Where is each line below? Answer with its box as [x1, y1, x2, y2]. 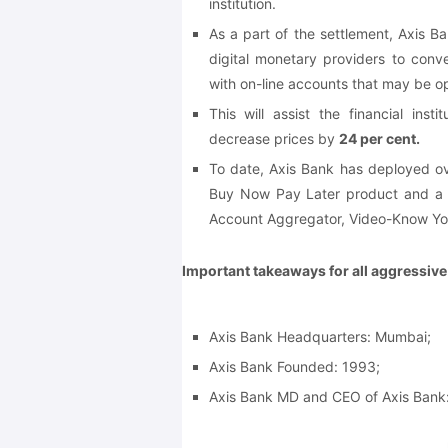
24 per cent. [338, 129, 420, 147]
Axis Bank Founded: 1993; [208, 357, 380, 375]
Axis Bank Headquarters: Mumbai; [208, 327, 431, 345]
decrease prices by [208, 129, 339, 147]
